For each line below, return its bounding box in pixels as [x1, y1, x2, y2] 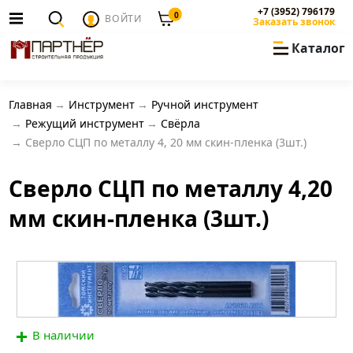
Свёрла [160, 115, 200, 131]
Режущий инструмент [24, 115, 144, 131]
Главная [8, 96, 52, 112]
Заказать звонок [253, 15, 336, 29]
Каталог [291, 39, 345, 58]
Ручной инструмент [150, 96, 258, 112]
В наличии [32, 326, 95, 343]
